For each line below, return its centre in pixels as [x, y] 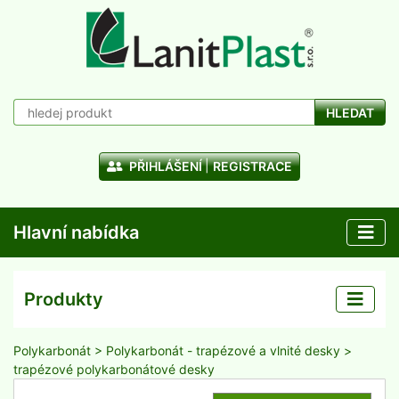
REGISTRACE [252, 166]
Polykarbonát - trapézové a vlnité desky [223, 350]
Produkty [64, 299]
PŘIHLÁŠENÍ [164, 166]
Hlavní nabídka [76, 232]
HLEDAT [350, 112]
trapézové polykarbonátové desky [114, 369]
